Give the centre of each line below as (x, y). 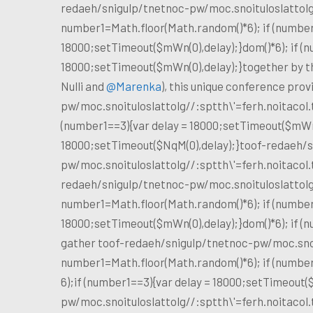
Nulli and (83, 86)
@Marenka (134, 86)
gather (79, 242)
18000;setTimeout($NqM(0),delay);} (150, 144)
